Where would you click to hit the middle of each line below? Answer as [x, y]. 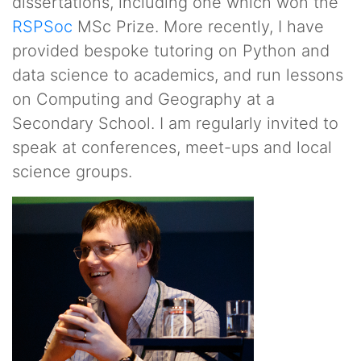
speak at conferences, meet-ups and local [172, 147]
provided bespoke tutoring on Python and [171, 51]
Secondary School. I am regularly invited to [175, 123]
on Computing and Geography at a [143, 99]
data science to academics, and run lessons [178, 75]
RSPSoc [42, 27]
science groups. [72, 172]
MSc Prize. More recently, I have [198, 27]
